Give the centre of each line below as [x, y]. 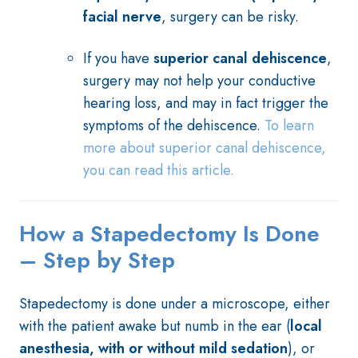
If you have [118, 58]
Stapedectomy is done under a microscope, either [175, 304]
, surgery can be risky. [230, 17]
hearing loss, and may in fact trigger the [206, 103]
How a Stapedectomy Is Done [169, 234]
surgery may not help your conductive [199, 81]
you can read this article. [159, 170]
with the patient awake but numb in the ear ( [155, 326]
